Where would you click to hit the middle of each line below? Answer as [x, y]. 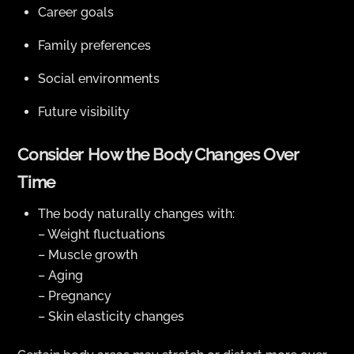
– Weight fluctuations [102, 235]
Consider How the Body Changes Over [158, 154]
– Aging [60, 276]
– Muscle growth [88, 255]
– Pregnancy [75, 296]
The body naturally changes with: [136, 214]
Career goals [76, 13]
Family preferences [94, 46]
